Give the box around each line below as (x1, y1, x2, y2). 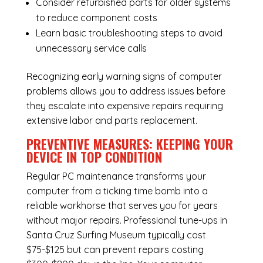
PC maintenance (62, 170, 133, 183)
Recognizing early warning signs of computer (26, 70, 222, 83)
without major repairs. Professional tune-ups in (26, 214, 227, 227)
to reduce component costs (35, 12, 157, 24)
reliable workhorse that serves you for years (26, 200, 218, 212)
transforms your (133, 170, 206, 183)
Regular (26, 170, 62, 183)
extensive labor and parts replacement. (26, 114, 197, 127)
